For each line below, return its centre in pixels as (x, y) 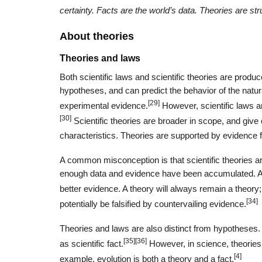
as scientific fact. (92, 244)
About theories (97, 37)
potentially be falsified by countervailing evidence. (153, 204)
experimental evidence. (104, 106)
